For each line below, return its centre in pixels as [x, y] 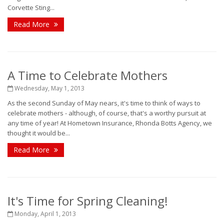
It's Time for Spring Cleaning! [88, 201]
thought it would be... [39, 133]
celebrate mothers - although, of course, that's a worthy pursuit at [107, 113]
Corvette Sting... [31, 7]
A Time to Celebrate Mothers [87, 75]
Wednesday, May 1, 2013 [49, 88]
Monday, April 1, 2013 [44, 214]
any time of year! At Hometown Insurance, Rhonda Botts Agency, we [110, 123]
